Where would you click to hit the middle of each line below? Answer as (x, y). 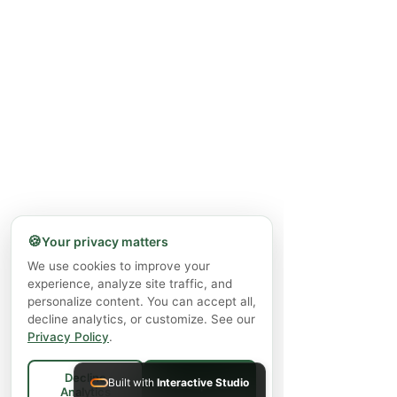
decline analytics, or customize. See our (141, 319)
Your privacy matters (105, 241)
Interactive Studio (203, 382)
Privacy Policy (68, 337)
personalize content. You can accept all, (142, 301)
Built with (132, 382)
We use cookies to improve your (119, 266)
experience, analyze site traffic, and (130, 284)
